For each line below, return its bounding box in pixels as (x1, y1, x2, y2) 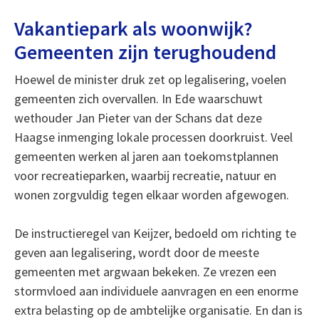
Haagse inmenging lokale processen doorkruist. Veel (14, 129, 293, 145)
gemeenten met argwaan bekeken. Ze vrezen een (14, 263, 276, 280)
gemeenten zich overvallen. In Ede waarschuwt (14, 90, 263, 107)
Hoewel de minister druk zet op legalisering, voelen (14, 71, 286, 88)
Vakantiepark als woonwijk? (14, 16, 253, 41)
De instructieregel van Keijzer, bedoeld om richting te (14, 225, 296, 241)
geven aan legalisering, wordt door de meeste (14, 244, 259, 261)
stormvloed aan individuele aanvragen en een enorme (14, 283, 298, 299)
